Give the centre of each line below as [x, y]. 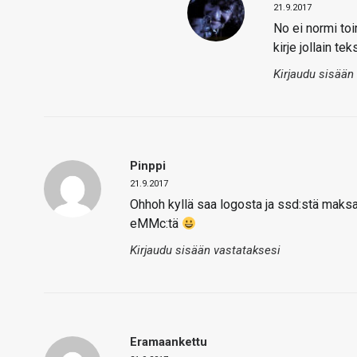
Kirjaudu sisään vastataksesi [205, 250]
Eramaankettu [169, 342]
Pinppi [148, 166]
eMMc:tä [156, 224]
